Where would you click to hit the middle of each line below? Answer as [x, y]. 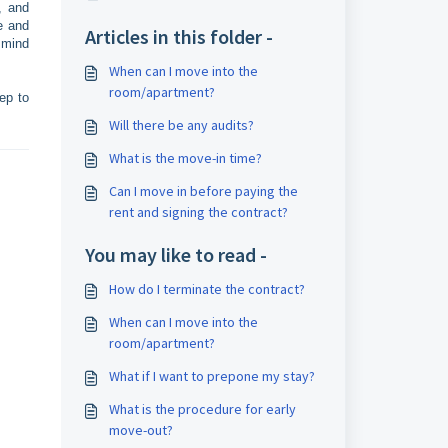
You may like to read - [175, 254]
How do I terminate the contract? [206, 289]
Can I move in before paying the [203, 191]
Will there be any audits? [181, 125]
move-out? [140, 430]
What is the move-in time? [185, 158]
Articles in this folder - [178, 36]
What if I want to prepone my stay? [211, 376]
